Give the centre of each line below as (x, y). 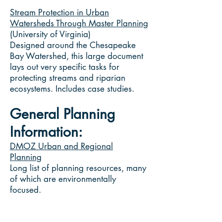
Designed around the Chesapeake (73, 45)
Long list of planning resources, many (78, 168)
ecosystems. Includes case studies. (72, 89)
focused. (26, 190)
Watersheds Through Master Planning (79, 23)
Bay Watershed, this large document (77, 56)
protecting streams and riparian (68, 78)
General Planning (62, 114)
